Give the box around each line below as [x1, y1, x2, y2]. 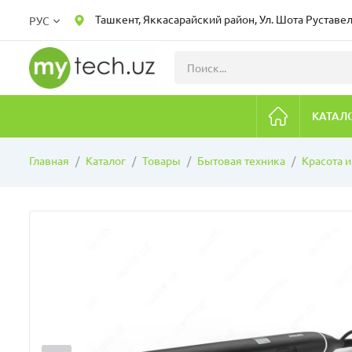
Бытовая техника [197, 154, 285, 167]
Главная [29, 154, 69, 167]
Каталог [86, 154, 126, 167]
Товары [142, 154, 181, 167]
